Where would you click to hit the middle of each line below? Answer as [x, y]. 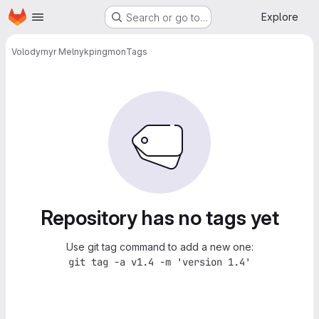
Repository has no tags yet [159, 218]
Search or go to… [167, 17]
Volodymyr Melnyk [50, 51]
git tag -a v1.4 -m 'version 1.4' [159, 262]
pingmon [108, 51]
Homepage [34, 15]
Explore [280, 17]
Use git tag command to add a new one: [159, 247]
